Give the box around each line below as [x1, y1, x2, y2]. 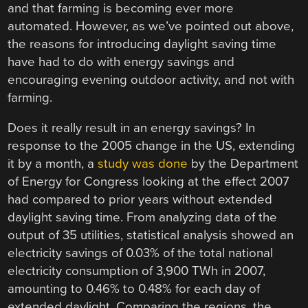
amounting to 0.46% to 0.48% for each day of [8, 281, 261, 297]
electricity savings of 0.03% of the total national [8, 245, 274, 261]
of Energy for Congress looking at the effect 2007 [8, 174, 290, 190]
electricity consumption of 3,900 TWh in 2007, [8, 263, 266, 279]
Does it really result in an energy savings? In [8, 120, 256, 136]
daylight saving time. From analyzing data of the [8, 210, 278, 225]
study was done [98, 156, 188, 172]
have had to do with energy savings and [8, 54, 235, 69]
